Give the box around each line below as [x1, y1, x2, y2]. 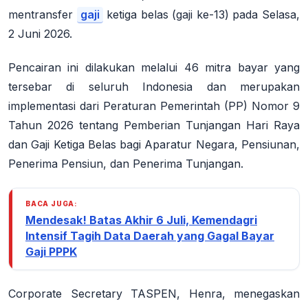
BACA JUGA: [25, 199, 78, 208]
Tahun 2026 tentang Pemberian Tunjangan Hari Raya [8, 118, 300, 132]
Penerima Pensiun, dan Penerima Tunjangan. [8, 156, 243, 170]
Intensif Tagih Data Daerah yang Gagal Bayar [25, 228, 274, 243]
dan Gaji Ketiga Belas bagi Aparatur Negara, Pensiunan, [8, 137, 300, 151]
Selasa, [262, 8, 300, 22]
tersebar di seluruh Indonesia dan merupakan [8, 79, 300, 93]
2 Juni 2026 [8, 27, 69, 41]
